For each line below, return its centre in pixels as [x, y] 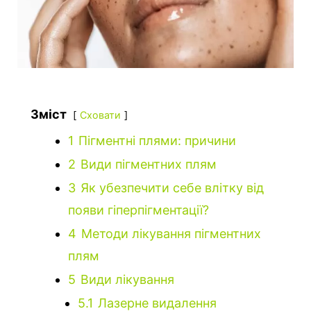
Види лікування [127, 279]
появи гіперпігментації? [138, 210]
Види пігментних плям [149, 164]
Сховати [100, 115]
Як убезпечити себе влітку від [172, 187]
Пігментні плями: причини [157, 140]
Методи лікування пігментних [171, 233]
